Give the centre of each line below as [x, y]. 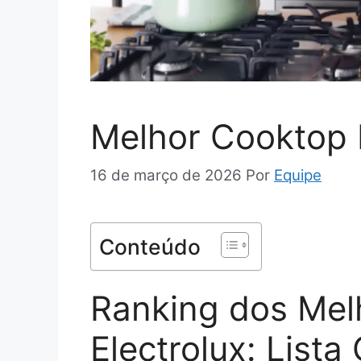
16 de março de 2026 [166, 175]
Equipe [298, 175]
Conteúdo [150, 246]
